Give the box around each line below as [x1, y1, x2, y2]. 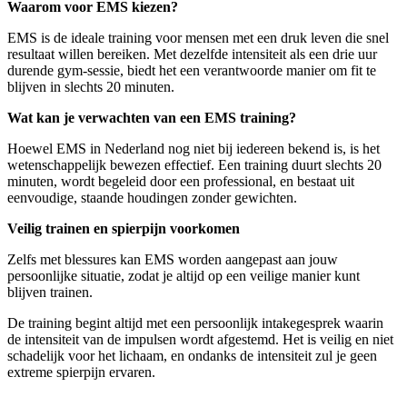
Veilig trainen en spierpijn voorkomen [7, 221, 240, 237]
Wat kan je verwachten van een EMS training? [7, 110, 296, 126]
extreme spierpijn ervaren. [7, 364, 155, 381]
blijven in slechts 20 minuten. [7, 79, 174, 95]
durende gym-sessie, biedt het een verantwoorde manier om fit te [7, 63, 376, 79]
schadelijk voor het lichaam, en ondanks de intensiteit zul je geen [7, 348, 377, 364]
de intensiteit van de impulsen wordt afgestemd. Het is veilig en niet [7, 332, 393, 348]
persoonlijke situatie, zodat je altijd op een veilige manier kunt [7, 268, 360, 284]
